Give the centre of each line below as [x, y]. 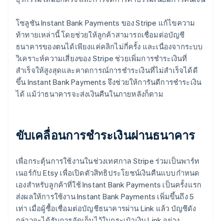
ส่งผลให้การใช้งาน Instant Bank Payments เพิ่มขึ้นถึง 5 [105, 196]
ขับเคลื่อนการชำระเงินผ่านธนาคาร [106, 135]
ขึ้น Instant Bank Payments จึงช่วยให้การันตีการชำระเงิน [109, 82]
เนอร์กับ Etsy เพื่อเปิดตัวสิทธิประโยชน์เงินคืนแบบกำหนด [108, 172]
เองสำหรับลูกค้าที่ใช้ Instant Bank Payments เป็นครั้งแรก [109, 184]
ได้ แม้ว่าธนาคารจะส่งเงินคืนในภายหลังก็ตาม [90, 93]
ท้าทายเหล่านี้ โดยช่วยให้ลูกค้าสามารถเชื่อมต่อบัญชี [100, 34]
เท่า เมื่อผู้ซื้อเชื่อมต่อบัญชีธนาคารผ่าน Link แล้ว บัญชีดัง [106, 208]
